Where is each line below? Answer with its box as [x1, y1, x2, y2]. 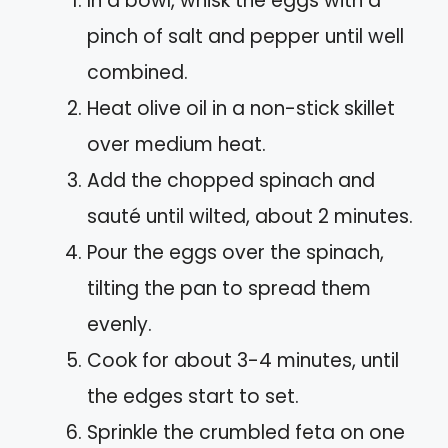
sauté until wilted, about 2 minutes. [87, 202, 413, 230]
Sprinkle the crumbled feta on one [87, 418, 405, 446]
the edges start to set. [87, 382, 299, 410]
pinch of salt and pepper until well [87, 22, 404, 50]
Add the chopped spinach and [87, 166, 375, 194]
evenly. [87, 310, 152, 338]
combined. [87, 58, 188, 86]
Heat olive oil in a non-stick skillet [87, 94, 395, 122]
